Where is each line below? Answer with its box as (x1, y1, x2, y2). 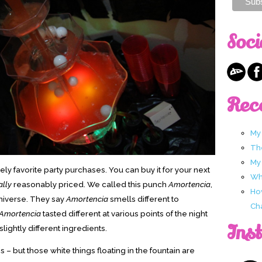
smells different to (108, 194, 179, 204)
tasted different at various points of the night (41, 208, 208, 218)
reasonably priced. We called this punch (12, 179, 168, 189)
